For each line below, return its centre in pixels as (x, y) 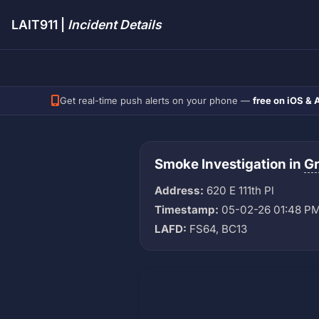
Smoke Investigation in (229, 164)
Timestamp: (187, 209)
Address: (179, 190)
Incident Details (115, 25)
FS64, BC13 (217, 229)
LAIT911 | (40, 25)
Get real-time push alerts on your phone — (156, 101)
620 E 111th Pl (239, 190)
